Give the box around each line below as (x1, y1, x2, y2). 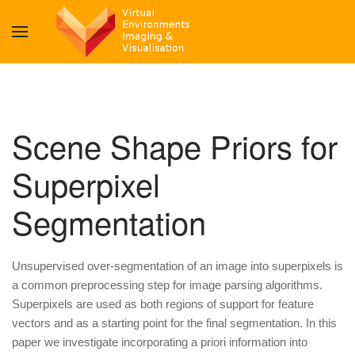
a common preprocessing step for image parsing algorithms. (12, 278, 323, 292)
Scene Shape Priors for (12, 123, 338, 168)
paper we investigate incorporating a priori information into (12, 335, 307, 349)
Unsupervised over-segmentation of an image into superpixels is (12, 259, 343, 273)
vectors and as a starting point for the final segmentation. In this (12, 316, 337, 330)
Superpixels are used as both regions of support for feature (12, 297, 314, 311)
